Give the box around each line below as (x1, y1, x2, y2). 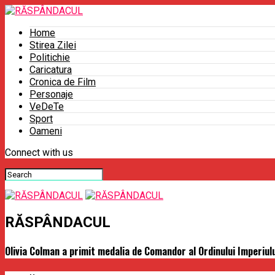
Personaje (29, 88, 73, 100)
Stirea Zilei (29, 39, 76, 51)
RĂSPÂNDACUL (5, 213, 110, 231)
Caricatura (29, 64, 72, 76)
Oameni (29, 125, 62, 137)
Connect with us (5, 147, 73, 158)
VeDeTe (29, 101, 64, 112)
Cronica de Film (29, 76, 96, 88)
